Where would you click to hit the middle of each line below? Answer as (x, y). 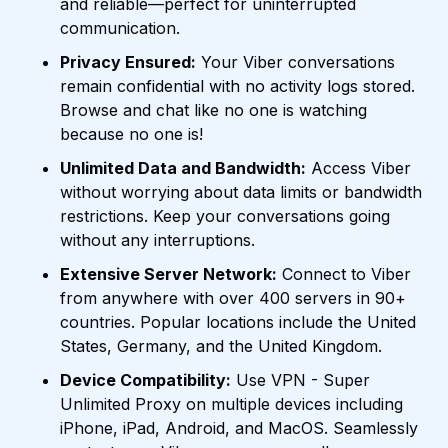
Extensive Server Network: (168, 274)
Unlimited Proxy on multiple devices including (231, 404)
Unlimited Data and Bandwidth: (183, 168)
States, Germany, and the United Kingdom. (221, 346)
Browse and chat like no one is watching (213, 110)
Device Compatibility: (145, 380)
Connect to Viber (344, 274)
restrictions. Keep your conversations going (225, 216)
